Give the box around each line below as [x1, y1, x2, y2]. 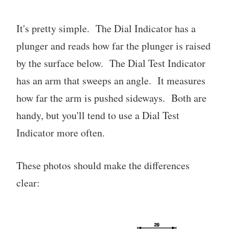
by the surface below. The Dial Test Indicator [16, 56, 205, 70]
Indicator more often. [16, 126, 105, 140]
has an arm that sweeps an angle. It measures [16, 74, 205, 87]
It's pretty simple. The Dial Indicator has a [16, 21, 196, 35]
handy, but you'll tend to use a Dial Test [16, 108, 179, 122]
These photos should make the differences [16, 158, 190, 172]
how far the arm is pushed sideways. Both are [16, 91, 207, 105]
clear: [16, 176, 40, 190]
